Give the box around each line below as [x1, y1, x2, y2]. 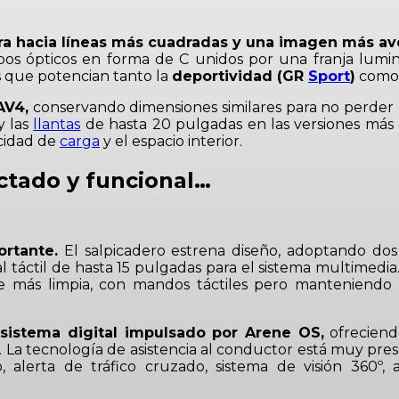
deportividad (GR [172, 67, 308, 85]
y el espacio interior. [100, 132, 242, 150]
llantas [33, 115, 81, 133]
